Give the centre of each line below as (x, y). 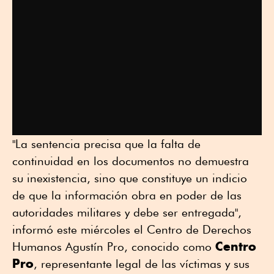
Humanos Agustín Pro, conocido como (114, 247)
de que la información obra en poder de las (127, 195)
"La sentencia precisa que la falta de (106, 144)
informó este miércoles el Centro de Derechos (132, 230)
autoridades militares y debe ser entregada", (127, 213)
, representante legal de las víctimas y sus (142, 264)
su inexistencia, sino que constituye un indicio (130, 178)
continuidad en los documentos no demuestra (131, 161)
